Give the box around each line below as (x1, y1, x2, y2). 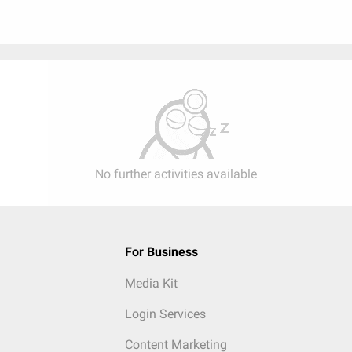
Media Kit (124, 276, 178, 291)
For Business (124, 244, 198, 260)
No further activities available (95, 167, 257, 182)
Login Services (124, 306, 206, 322)
